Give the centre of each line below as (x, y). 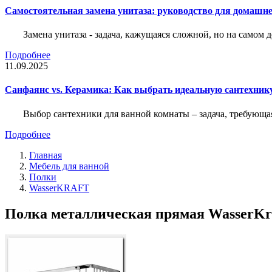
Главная (46, 155)
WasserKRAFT (59, 188)
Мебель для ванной (69, 166)
